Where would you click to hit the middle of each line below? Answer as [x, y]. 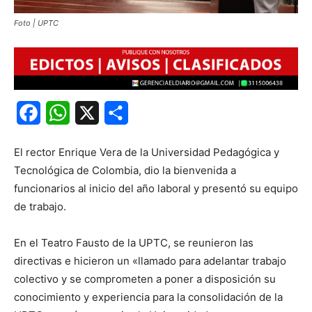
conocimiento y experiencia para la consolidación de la [148, 297]
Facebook [67, 113]
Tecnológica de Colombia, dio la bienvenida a [125, 171]
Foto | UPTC [36, 23]
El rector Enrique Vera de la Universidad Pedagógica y [147, 153]
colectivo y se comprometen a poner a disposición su [145, 279]
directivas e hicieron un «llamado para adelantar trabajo [150, 261]
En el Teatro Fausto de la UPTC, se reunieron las [134, 243]
